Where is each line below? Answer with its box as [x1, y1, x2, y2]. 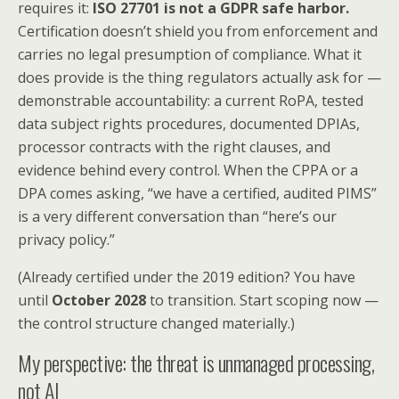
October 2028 [52, 290, 146, 311]
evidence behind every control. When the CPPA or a [18, 160, 358, 181]
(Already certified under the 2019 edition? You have [18, 267, 355, 288]
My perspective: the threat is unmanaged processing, [18, 346, 375, 379]
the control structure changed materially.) [18, 313, 295, 334]
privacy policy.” [18, 230, 115, 250]
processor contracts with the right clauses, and [18, 137, 330, 158]
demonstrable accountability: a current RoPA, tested [18, 91, 363, 111]
